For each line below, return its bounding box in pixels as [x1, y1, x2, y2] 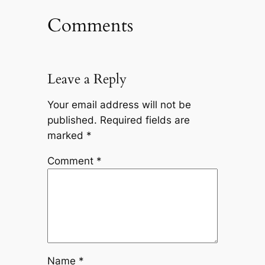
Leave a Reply [47, 70, 127, 89]
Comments [47, 13, 133, 38]
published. [47, 114, 97, 127]
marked [47, 130, 86, 142]
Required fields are [99, 114, 190, 127]
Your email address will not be [47, 99, 191, 111]
